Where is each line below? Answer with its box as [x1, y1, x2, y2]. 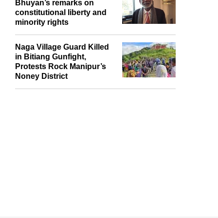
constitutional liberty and [15, 8, 107, 17]
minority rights [15, 18, 69, 27]
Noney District [15, 72, 68, 81]
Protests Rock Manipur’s [15, 62, 106, 71]
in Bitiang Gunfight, [15, 53, 86, 61]
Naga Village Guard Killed [15, 43, 109, 52]
